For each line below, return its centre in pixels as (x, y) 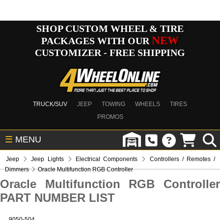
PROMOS (110, 117)
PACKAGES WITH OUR (96, 41)
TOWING (113, 104)
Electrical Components (107, 159)
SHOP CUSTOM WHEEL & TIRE (110, 28)
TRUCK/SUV (50, 104)
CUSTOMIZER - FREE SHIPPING (110, 53)
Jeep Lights (47, 159)
